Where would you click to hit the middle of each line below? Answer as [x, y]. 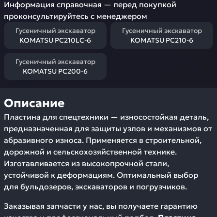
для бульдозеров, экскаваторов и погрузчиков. [95, 186]
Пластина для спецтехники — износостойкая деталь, [106, 117]
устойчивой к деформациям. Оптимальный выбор [101, 175]
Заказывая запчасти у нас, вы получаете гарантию [101, 206]
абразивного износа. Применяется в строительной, [103, 140]
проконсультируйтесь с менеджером [76, 16]
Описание [34, 103]
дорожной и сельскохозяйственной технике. [90, 152]
